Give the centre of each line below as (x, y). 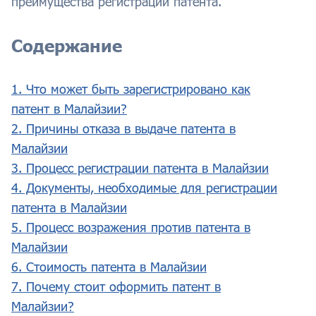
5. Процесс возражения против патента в (131, 227)
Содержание (67, 46)
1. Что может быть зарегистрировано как (131, 89)
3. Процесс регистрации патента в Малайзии (140, 168)
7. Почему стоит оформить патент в (116, 287)
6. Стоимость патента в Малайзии (109, 267)
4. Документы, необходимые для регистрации (144, 188)
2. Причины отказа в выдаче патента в (123, 129)
